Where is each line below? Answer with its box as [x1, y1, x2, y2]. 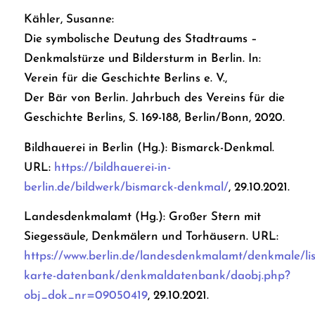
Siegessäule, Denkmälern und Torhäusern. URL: [23, 230, 278, 243]
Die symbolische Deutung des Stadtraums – [23, 33, 257, 46]
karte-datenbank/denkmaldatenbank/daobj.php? [23, 269, 290, 282]
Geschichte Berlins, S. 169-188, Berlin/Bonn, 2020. [23, 112, 285, 124]
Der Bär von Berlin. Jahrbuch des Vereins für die [23, 92, 285, 105]
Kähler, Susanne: [23, 13, 114, 26]
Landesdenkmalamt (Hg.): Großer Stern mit [23, 210, 261, 223]
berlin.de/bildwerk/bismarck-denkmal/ [23, 181, 229, 193]
